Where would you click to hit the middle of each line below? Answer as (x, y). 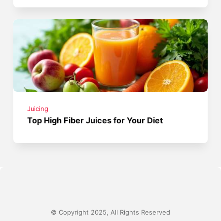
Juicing (38, 109)
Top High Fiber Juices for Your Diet (95, 120)
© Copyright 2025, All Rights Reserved (110, 213)
